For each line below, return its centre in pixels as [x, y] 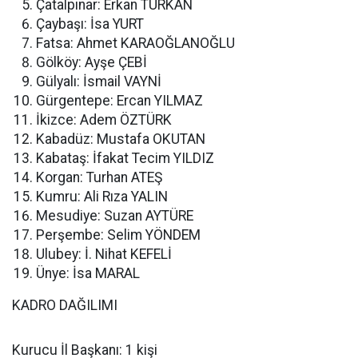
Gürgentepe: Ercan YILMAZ [119, 101]
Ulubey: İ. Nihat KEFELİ [104, 255]
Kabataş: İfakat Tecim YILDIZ [125, 159]
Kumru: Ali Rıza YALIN [102, 197]
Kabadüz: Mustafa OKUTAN [121, 139]
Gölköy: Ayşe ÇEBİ [91, 63]
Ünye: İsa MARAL [88, 274]
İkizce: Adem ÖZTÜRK [104, 120]
